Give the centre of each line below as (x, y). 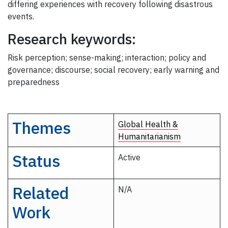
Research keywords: (72, 39)
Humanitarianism (149, 137)
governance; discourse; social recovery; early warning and (113, 70)
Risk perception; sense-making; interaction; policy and (107, 58)
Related (40, 193)
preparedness (34, 82)
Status (36, 161)
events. (21, 17)
